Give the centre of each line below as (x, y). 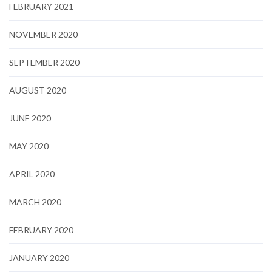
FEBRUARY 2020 (41, 229)
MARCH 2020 (35, 202)
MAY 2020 (29, 146)
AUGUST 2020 (38, 90)
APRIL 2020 (32, 174)
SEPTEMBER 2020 (44, 62)
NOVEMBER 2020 (43, 34)
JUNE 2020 (30, 118)
